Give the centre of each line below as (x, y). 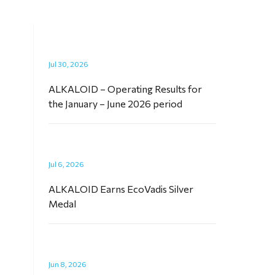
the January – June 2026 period (116, 103)
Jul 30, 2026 (69, 64)
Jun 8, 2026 (68, 264)
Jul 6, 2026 (67, 164)
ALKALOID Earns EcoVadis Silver (121, 189)
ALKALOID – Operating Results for (126, 89)
